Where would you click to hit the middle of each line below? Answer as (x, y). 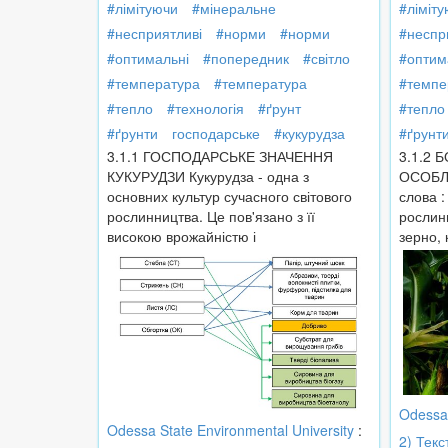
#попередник (246, 58)
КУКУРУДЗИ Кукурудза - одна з (208, 176)
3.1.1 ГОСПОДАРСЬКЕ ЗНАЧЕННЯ (220, 156)
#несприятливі (154, 33)
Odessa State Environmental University (230, 429)
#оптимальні (148, 58)
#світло (326, 58)
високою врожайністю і (181, 236)
